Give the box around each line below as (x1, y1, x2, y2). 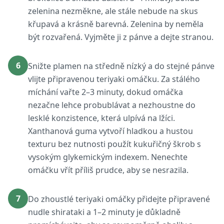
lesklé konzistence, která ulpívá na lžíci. (28, 112, 175, 123)
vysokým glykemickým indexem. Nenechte (28, 151, 187, 162)
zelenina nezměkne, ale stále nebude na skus (28, 5, 198, 16)
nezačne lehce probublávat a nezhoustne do (28, 99, 195, 110)
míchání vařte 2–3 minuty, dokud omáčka (28, 86, 183, 97)
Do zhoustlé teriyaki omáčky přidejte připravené (28, 193, 210, 204)
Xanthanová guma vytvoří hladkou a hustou (28, 125, 193, 136)
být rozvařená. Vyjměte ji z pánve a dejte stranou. (28, 31, 213, 42)
